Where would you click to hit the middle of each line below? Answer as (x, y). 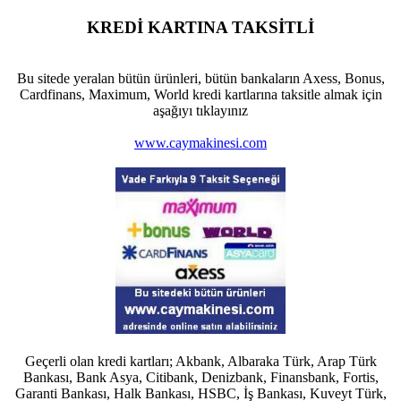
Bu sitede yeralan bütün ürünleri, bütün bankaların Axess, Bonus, (200, 78)
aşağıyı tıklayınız (200, 110)
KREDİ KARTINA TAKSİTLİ (200, 27)
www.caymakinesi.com (200, 142)
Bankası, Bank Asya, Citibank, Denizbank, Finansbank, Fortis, (200, 377)
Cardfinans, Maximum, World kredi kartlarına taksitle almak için (200, 94)
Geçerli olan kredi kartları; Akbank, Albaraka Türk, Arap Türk (200, 361)
